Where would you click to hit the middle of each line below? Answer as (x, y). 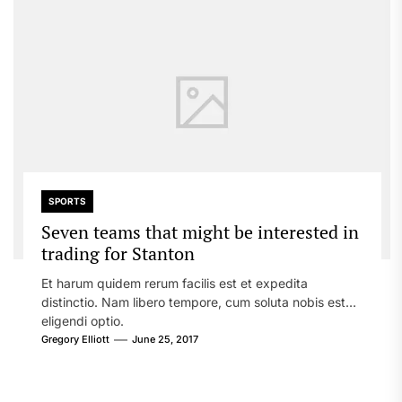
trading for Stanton (118, 253)
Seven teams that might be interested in (200, 232)
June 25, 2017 (165, 339)
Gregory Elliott (75, 339)
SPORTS (67, 201)
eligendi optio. (82, 321)
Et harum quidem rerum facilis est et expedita (174, 283)
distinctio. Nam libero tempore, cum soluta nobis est (193, 302)
